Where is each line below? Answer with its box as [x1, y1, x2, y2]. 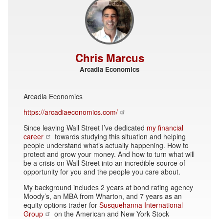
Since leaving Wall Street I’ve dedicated [23, 122, 147, 132]
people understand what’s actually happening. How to [23, 140, 189, 150]
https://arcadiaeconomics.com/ [23, 107, 118, 117]
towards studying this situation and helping [53, 131, 186, 141]
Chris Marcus [75, 49, 144, 66]
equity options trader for [23, 199, 99, 210]
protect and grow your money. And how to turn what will [23, 149, 195, 159]
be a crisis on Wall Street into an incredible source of [23, 157, 185, 168]
